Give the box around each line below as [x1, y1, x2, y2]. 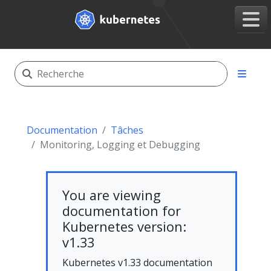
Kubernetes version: [62, 218, 186, 235]
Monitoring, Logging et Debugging [40, 138, 200, 151]
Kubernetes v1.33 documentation [62, 256, 212, 269]
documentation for [62, 202, 181, 220]
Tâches [111, 123, 143, 137]
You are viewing [62, 186, 161, 204]
